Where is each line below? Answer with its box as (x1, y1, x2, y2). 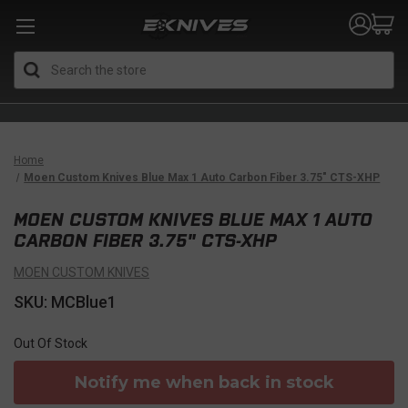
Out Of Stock (14, 336, 87, 351)
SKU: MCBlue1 (14, 292, 117, 311)
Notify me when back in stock (74, 372, 334, 393)
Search (204, 53, 245, 68)
